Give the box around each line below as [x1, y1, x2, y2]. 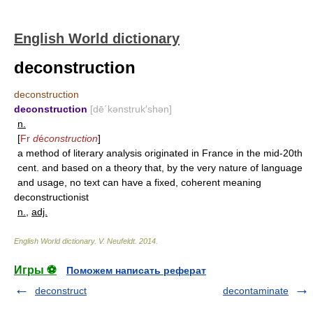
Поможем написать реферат [66, 265, 206, 276]
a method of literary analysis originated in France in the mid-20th [17, 147, 303, 159]
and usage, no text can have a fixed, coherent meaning [17, 177, 261, 188]
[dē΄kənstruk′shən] [90, 103, 172, 115]
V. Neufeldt [99, 237, 135, 245]
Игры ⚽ [14, 264, 57, 276]
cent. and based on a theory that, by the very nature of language [17, 162, 303, 173]
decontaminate [223, 285, 289, 296]
